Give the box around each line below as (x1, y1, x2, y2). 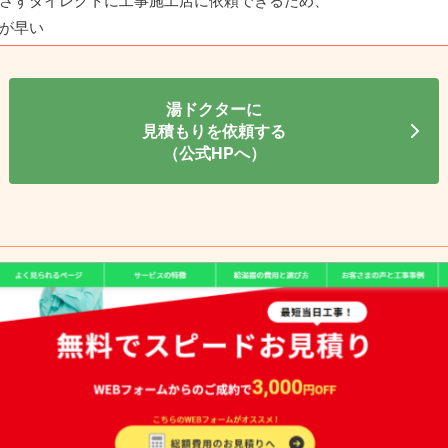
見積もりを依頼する (142, 119, 286, 143)
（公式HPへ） (162, 141, 266, 165)
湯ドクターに (166, 97, 262, 121)
